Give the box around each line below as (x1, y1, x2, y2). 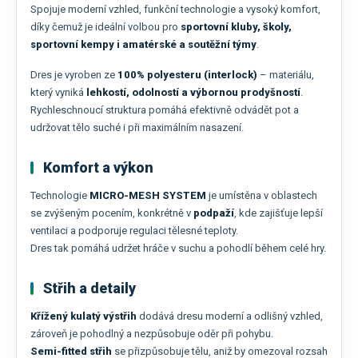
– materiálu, (257, 69, 314, 82)
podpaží (193, 207, 234, 220)
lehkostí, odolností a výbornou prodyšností (86, 86, 300, 99)
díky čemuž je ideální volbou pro (30, 21, 181, 34)
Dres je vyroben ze (30, 69, 117, 82)
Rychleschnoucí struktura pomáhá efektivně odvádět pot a (30, 104, 299, 117)
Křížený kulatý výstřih (30, 310, 137, 323)
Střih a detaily (43, 280, 136, 297)
